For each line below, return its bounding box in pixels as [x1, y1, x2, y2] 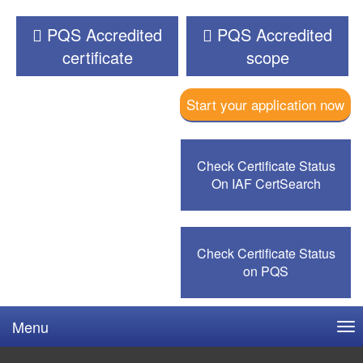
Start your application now [186, 94, 344, 114]
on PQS [243, 262, 288, 280]
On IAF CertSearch [211, 174, 321, 193]
